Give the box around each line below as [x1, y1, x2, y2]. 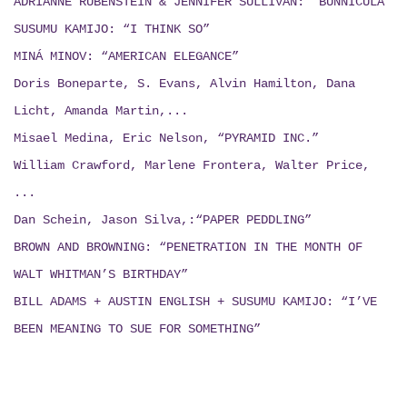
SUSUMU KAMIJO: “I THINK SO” [14, 23, 210, 36]
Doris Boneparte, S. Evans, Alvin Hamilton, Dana [14, 77, 355, 91]
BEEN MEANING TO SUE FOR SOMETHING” [14, 323, 261, 336]
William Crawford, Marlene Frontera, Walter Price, [14, 159, 370, 173]
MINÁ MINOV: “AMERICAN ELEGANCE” [14, 50, 239, 64]
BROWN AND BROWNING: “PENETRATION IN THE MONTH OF [14, 241, 362, 254]
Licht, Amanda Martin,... [14, 104, 188, 118]
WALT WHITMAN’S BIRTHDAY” [14, 268, 188, 282]
